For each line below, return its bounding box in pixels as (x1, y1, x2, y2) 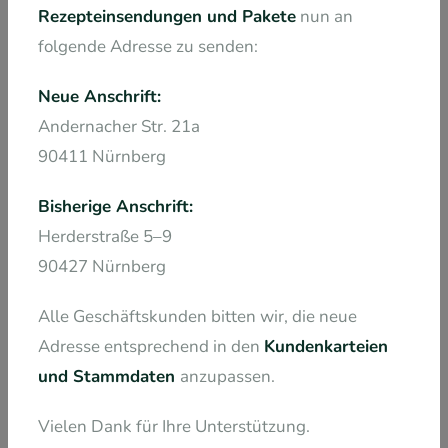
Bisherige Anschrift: (38, 194, 193, 218)
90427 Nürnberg (38, 254, 166, 278)
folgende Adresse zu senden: (38, 34, 258, 58)
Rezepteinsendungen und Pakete (38, 4, 296, 28)
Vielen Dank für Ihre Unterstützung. (38, 414, 310, 438)
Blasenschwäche (65, 165, 220, 193)
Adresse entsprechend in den (38, 334, 264, 358)
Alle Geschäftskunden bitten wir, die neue (38, 304, 357, 328)
